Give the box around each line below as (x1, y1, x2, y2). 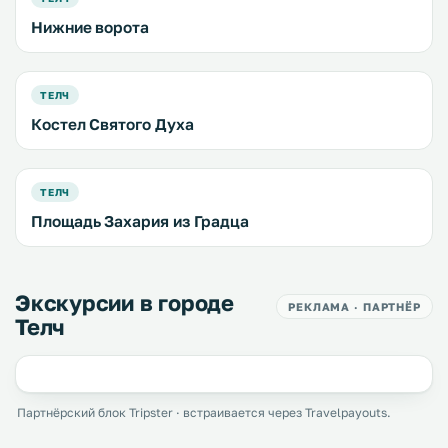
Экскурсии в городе (15, 289, 235, 316)
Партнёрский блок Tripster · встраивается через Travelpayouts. (17, 405, 391, 420)
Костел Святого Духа (31, 115, 194, 133)
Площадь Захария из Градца (31, 212, 250, 230)
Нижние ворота (31, 18, 149, 36)
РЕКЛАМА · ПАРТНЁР (288, 300, 421, 313)
